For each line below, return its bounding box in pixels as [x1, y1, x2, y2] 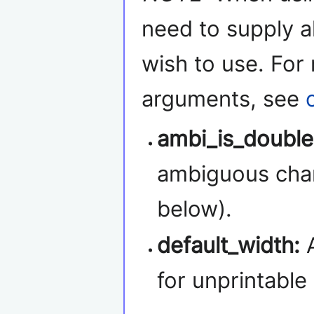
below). [157, 196, 233, 223]
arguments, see [142, 86, 306, 113]
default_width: [157, 231, 301, 259]
